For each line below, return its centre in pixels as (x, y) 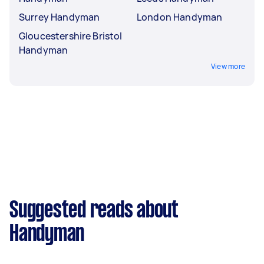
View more (228, 66)
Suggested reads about (94, 211)
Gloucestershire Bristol (71, 36)
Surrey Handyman (60, 17)
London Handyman (180, 17)
